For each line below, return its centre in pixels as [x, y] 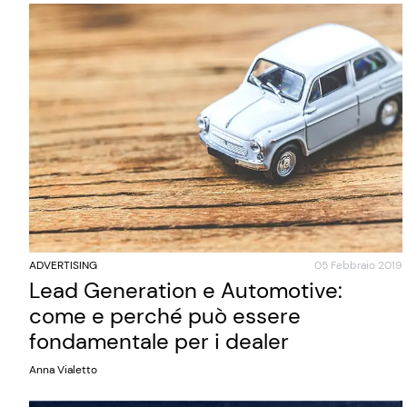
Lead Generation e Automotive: [186, 290]
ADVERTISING [63, 265]
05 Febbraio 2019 [358, 265]
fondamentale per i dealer [159, 341]
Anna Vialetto [63, 370]
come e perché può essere [165, 316]
